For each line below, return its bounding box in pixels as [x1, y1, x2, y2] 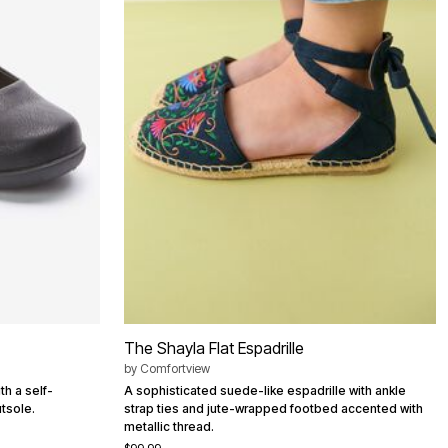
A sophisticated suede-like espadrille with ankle [124, 383, 406, 399]
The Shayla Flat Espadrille [124, 338, 304, 359]
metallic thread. [124, 419, 214, 435]
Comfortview [140, 361, 210, 377]
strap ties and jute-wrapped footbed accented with [124, 401, 423, 417]
